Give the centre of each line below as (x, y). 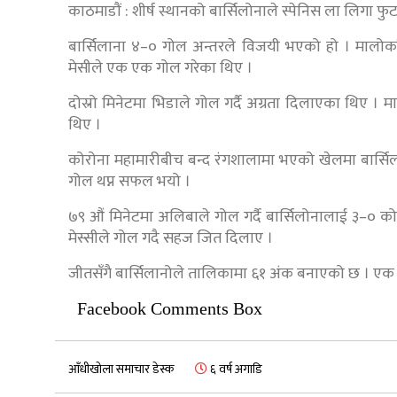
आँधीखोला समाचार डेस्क (121, 369)
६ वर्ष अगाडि (235, 369)
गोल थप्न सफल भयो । (129, 181)
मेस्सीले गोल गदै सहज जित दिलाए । (171, 238)
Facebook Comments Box (170, 308)
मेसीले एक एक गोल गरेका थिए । (160, 68)
